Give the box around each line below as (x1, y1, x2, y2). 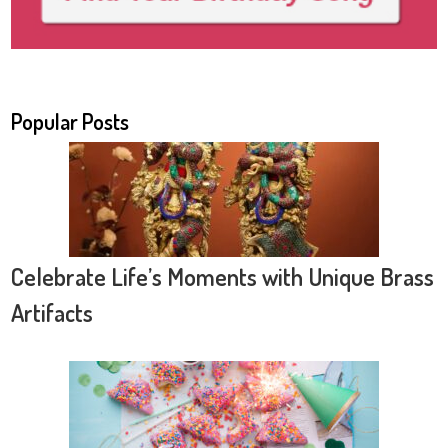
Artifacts (11, 296, 93, 328)
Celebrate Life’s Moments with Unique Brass (11, 260, 434, 292)
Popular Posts (11, 106, 129, 135)
